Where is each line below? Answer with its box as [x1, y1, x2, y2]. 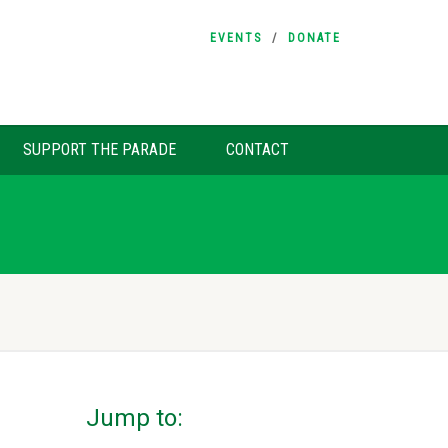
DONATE [288, 31, 341, 45]
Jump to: [86, 404, 183, 432]
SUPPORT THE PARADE [23, 140, 176, 159]
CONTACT [226, 140, 289, 159]
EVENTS [210, 31, 262, 45]
